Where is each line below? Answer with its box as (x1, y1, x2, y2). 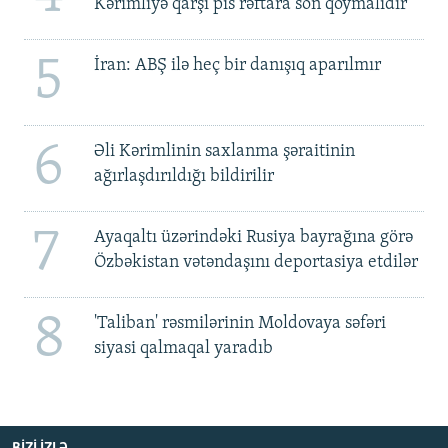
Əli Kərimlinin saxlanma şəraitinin (93, 142, 355, 162)
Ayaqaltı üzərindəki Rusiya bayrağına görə (93, 228, 413, 248)
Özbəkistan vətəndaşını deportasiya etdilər (93, 253, 418, 273)
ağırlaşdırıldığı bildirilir (93, 167, 274, 187)
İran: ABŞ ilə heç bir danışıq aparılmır (93, 56, 381, 76)
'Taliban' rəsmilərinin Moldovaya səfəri (93, 314, 386, 334)
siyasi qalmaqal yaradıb (93, 339, 273, 359)
